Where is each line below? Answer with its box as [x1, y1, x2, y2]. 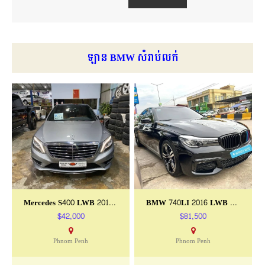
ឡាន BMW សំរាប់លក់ [86, 49, 179, 66]
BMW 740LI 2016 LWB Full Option [230, 195, 238, 210]
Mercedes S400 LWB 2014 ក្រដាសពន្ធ [109, 195, 116, 210]
